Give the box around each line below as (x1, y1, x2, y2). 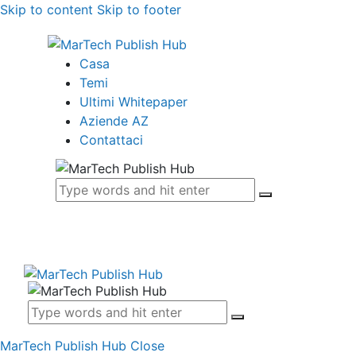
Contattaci (79, 131, 143, 148)
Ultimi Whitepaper (79, 93, 188, 110)
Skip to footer (97, 2, 181, 17)
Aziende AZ (79, 112, 149, 129)
